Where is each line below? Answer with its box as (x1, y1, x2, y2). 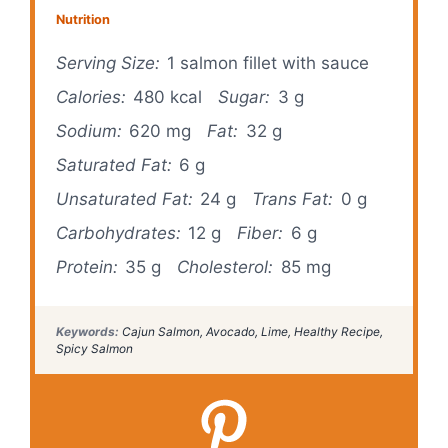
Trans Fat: (252, 189, 334, 210)
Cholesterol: (177, 257, 274, 278)
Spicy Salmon (56, 340, 134, 356)
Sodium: (56, 121, 123, 142)
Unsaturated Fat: (56, 189, 194, 210)
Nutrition (56, 12, 111, 28)
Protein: (56, 257, 119, 278)
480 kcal (133, 87, 203, 108)
